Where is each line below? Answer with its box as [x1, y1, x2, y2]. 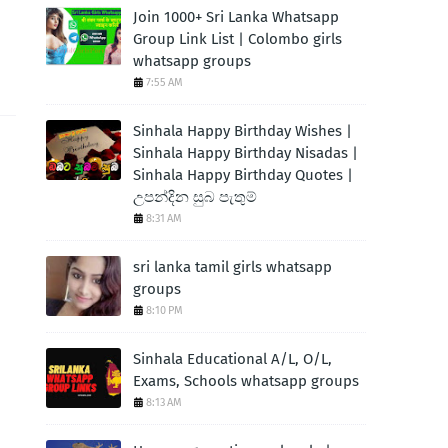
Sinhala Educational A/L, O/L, [133, 350, 332, 368]
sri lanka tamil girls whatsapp [133, 258, 332, 276]
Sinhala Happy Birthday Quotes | [133, 166, 353, 184]
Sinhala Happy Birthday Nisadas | [133, 144, 358, 162]
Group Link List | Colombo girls [133, 30, 342, 48]
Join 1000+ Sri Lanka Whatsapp [133, 8, 339, 26]
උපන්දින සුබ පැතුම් [133, 188, 257, 206]
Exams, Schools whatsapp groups [133, 372, 359, 390]
